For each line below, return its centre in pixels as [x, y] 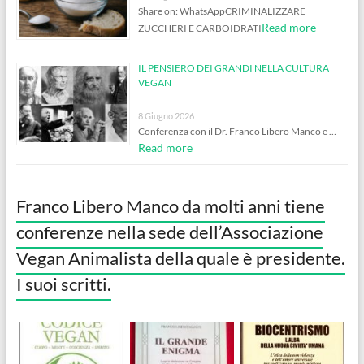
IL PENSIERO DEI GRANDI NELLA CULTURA [233, 68]
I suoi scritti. [63, 284]
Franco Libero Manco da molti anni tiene [170, 206]
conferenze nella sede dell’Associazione [169, 232]
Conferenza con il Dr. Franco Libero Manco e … [237, 132]
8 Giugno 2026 [166, 116]
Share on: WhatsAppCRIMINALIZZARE [221, 11]
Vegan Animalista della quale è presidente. [180, 258]
